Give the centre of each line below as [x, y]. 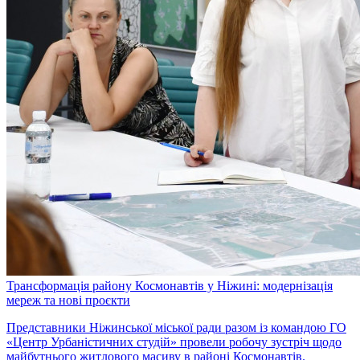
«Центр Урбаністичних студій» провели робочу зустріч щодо [174, 342]
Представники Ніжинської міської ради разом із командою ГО [176, 327]
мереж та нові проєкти [68, 300]
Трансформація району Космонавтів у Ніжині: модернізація [170, 286]
